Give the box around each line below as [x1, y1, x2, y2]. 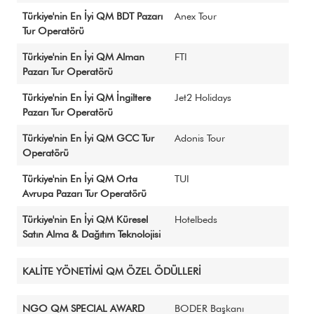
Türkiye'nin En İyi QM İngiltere [22, 91, 151, 103]
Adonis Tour [175, 132, 225, 144]
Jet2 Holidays [175, 91, 231, 103]
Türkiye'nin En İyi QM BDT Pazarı [22, 10, 163, 22]
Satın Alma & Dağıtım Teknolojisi [22, 228, 161, 240]
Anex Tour [175, 10, 217, 22]
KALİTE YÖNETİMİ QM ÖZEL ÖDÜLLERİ [22, 265, 201, 277]
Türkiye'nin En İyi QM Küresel [22, 213, 148, 225]
